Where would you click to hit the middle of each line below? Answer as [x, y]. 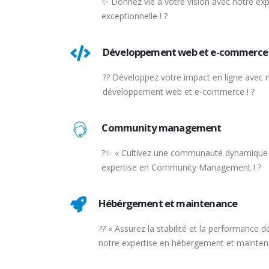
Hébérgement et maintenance [168, 203]
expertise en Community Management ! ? [182, 167]
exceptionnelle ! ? [135, 16]
